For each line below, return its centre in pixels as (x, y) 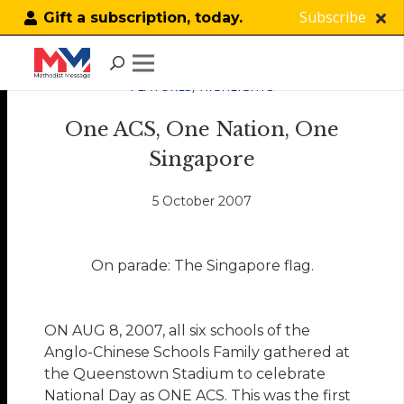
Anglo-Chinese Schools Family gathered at (197, 353)
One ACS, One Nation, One (202, 129)
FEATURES (161, 86)
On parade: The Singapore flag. (202, 266)
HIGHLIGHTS (237, 86)
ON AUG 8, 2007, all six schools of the (178, 331)
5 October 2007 (202, 202)
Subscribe (332, 17)
